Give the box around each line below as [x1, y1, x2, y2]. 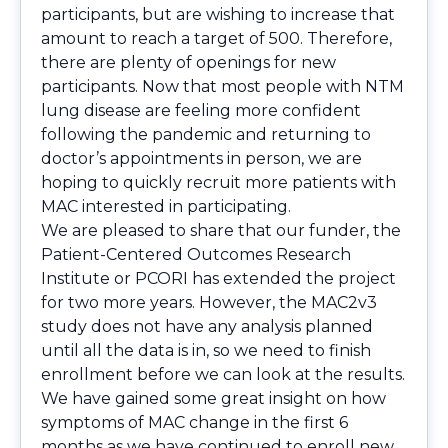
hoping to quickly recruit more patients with [41, 173, 396, 193]
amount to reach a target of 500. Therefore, [41, 29, 392, 49]
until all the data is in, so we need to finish [41, 341, 371, 361]
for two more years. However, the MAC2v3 [41, 293, 377, 313]
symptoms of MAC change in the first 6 [41, 413, 348, 433]
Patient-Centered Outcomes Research [41, 245, 351, 265]
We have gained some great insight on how [41, 389, 386, 409]
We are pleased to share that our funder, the [41, 221, 401, 241]
